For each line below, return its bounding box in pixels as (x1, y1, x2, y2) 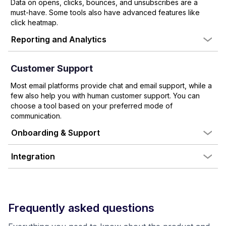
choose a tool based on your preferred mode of (11, 101, 173, 110)
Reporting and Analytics (11, 34, 106, 44)
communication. (11, 111, 62, 120)
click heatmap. (11, 18, 58, 27)
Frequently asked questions (8, 201, 154, 214)
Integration (11, 151, 55, 161)
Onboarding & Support (11, 128, 100, 138)
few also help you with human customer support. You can (11, 91, 200, 100)
